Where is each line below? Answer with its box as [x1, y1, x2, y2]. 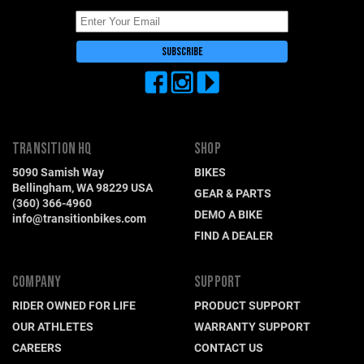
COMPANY [12, 272, 62, 292]
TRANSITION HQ [12, 139, 93, 158]
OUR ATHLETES [12, 318, 93, 334]
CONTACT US [194, 339, 263, 355]
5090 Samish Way [12, 163, 104, 180]
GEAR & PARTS [194, 184, 271, 201]
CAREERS [12, 339, 62, 355]
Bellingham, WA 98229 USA [12, 179, 153, 195]
